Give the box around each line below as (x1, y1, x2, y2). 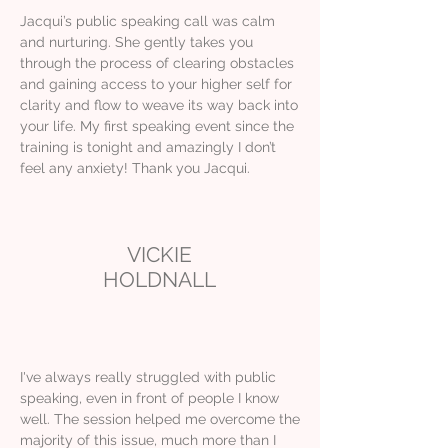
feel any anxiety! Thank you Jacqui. (20, 159, 250, 176)
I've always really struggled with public (20, 368, 276, 385)
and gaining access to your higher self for (20, 75, 292, 92)
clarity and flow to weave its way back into (20, 96, 298, 113)
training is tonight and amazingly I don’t (20, 138, 276, 155)
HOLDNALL (103, 266, 216, 292)
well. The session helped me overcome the (20, 410, 300, 427)
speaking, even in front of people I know (20, 389, 279, 406)
